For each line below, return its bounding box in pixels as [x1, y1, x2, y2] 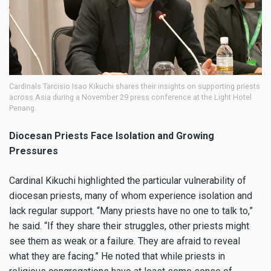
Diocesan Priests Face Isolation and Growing [9, 129, 214, 142]
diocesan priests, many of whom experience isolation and [9, 189, 252, 201]
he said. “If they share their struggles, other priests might [9, 220, 249, 232]
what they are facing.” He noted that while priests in [9, 250, 225, 262]
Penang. [9, 103, 36, 113]
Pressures [9, 145, 58, 157]
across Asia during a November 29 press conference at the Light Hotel [9, 93, 252, 102]
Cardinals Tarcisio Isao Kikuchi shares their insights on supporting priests [9, 82, 260, 91]
